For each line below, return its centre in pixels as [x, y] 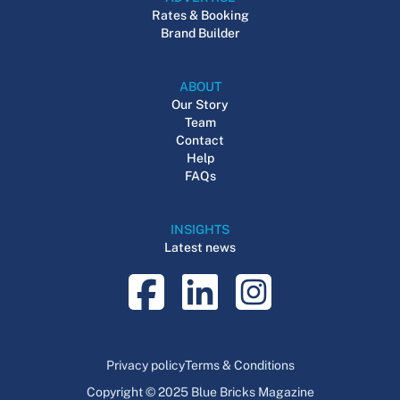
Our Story [200, 105]
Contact [200, 141]
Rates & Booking [200, 16]
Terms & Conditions [239, 366]
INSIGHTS [200, 230]
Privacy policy [145, 366]
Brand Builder [200, 33]
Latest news [200, 248]
